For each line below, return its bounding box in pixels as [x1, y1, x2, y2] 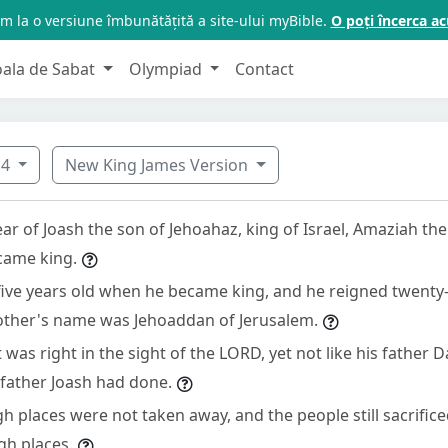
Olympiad [128, 57, 206, 80]
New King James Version [65, 153, 253, 176]
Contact [235, 57, 295, 80]
